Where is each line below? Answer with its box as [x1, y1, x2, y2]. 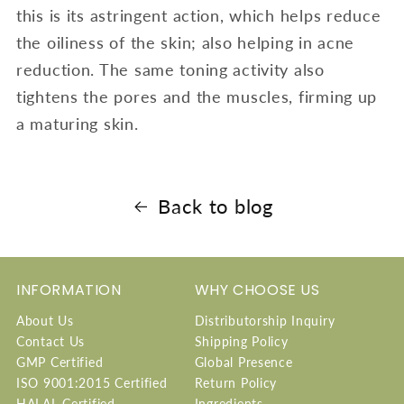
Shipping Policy [194, 334, 289, 350]
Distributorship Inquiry [194, 313, 335, 329]
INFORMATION [16, 280, 122, 301]
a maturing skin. [16, 113, 139, 133]
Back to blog [158, 194, 273, 218]
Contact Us [16, 334, 86, 350]
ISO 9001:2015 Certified [16, 375, 168, 391]
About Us [16, 313, 74, 329]
